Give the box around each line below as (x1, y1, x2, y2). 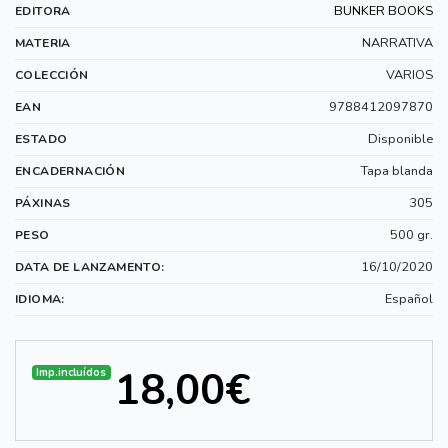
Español (385, 290, 433, 309)
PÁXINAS (15, 195, 71, 212)
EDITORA (15, 3, 71, 20)
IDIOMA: (15, 291, 65, 308)
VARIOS (386, 66, 433, 85)
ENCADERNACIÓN (15, 163, 126, 180)
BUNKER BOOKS (334, 2, 433, 21)
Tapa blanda (361, 162, 433, 181)
